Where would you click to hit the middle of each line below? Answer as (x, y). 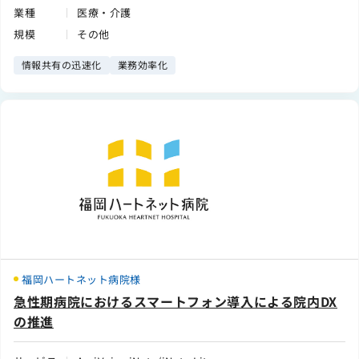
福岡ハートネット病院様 (81, 280)
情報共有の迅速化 (62, 65)
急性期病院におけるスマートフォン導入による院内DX (175, 302)
